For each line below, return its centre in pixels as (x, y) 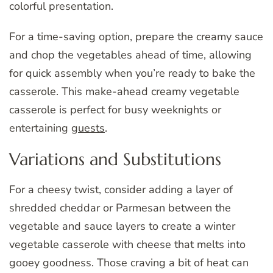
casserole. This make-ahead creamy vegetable (124, 91)
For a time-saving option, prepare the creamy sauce (136, 36)
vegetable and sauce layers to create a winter (122, 226)
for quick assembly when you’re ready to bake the (132, 73)
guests (88, 128)
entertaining (40, 128)
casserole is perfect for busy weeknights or (115, 109)
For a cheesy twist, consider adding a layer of (121, 190)
